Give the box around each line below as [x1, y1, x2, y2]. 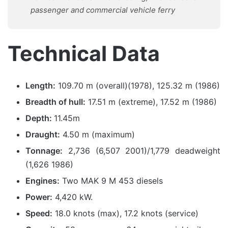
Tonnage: [25, 145, 63, 156]
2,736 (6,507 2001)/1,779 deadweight [63, 145, 220, 156]
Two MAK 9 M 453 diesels [60, 175, 163, 186]
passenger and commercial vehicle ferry [31, 5, 175, 15]
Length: [25, 80, 55, 91]
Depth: [25, 112, 54, 123]
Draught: [25, 129, 60, 139]
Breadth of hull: [25, 96, 85, 107]
